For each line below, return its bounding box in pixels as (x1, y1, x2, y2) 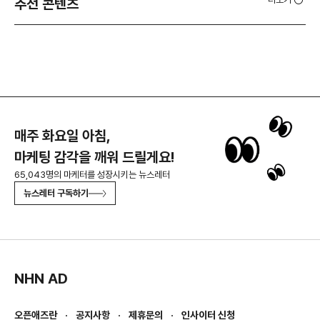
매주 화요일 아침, (14, 127, 111, 145)
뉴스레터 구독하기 (24, 188, 89, 199)
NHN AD (14, 270, 68, 288)
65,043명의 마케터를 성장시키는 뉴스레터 (14, 169, 170, 181)
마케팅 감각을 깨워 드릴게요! (14, 149, 174, 166)
